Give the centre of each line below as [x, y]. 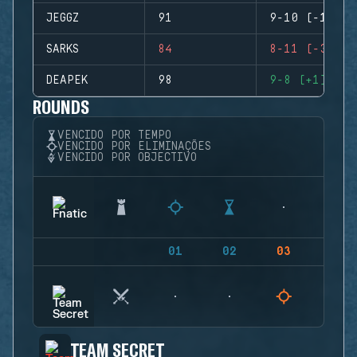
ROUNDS [61, 106]
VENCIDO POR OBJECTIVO [127, 158]
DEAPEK [67, 80]
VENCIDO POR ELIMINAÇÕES [134, 147]
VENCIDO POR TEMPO [114, 135]
